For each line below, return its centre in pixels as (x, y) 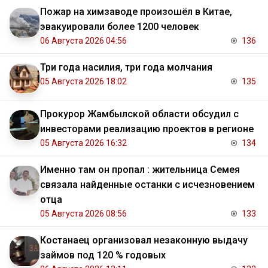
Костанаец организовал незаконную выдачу (144, 240)
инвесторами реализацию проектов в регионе (147, 129)
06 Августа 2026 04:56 (83, 41)
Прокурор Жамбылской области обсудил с (139, 114)
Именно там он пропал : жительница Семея (140, 170)
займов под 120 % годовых (103, 255)
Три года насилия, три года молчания (126, 68)
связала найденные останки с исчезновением (147, 185)
